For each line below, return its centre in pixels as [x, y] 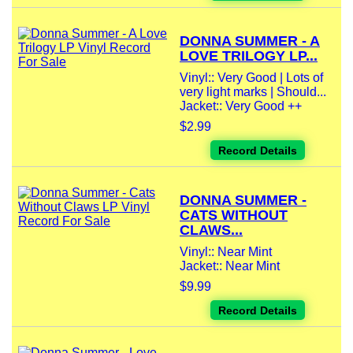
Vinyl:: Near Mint [226, 252]
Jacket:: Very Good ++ [241, 106]
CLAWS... [211, 230]
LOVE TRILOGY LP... [249, 56]
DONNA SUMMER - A [250, 41]
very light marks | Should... [253, 92]
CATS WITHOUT [234, 216]
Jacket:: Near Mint [230, 266]
